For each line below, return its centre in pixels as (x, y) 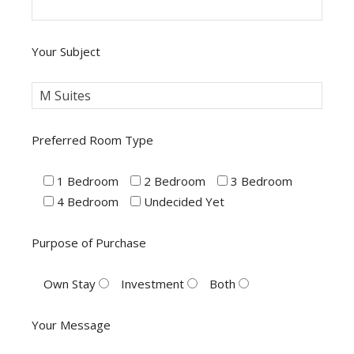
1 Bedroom (88, 181)
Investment (153, 283)
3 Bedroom (262, 181)
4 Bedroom (88, 201)
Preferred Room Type (92, 139)
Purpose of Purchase (89, 242)
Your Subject (66, 51)
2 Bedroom (175, 181)
